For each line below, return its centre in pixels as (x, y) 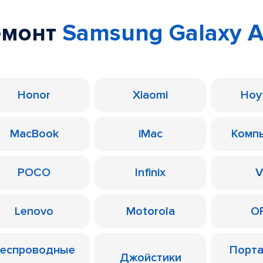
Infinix (150, 173)
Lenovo (34, 211)
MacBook (34, 134)
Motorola (150, 211)
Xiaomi (150, 95)
